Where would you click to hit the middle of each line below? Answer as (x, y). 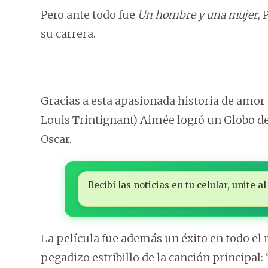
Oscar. (56, 139)
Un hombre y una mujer (198, 15)
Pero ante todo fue (89, 15)
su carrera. (68, 34)
